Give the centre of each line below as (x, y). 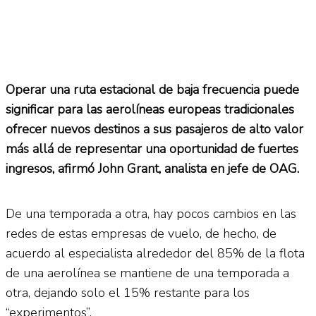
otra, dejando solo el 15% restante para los (128, 292)
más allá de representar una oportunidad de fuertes (152, 148)
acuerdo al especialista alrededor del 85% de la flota (155, 253)
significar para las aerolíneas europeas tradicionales (150, 109)
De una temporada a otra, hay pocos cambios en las (151, 213)
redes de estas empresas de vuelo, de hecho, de (141, 233)
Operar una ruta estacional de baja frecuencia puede (152, 89)
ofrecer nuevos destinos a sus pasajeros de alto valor (154, 129)
